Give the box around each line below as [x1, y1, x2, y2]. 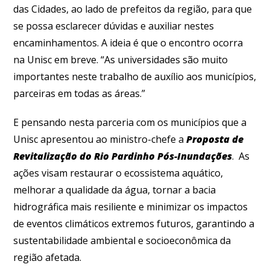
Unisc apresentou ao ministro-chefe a [13, 132, 187, 146]
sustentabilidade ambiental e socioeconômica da [13, 233, 231, 247]
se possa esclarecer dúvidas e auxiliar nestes [13, 19, 215, 33]
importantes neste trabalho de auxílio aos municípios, [13, 69, 257, 83]
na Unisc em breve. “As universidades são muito [13, 52, 228, 66]
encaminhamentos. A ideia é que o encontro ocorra [13, 36, 243, 49]
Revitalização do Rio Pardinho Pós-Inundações [13, 149, 233, 163]
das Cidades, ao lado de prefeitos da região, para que [13, 2, 253, 16]
